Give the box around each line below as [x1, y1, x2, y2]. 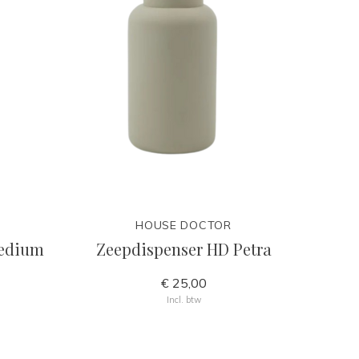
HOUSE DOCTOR [135, 218, 232, 232]
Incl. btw [166, 294, 201, 305]
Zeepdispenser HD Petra [95, 238, 272, 260]
